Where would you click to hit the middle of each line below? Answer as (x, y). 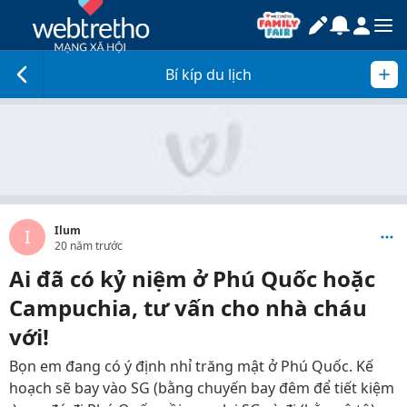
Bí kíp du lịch (208, 74)
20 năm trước (89, 246)
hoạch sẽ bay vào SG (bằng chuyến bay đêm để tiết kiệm (202, 388)
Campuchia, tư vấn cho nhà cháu (188, 308)
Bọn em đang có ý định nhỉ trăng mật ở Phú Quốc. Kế (191, 366)
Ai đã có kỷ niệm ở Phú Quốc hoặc (192, 278)
